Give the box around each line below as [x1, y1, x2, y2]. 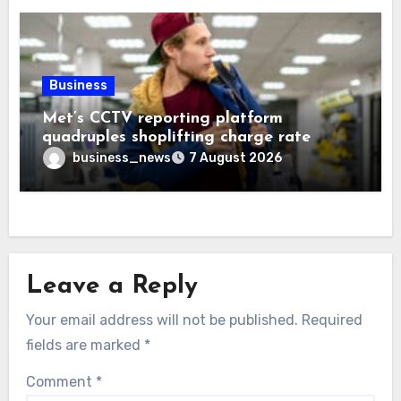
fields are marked [25, 337, 144, 354]
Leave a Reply [25, 274, 198, 300]
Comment [25, 373, 96, 391]
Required [301, 311, 363, 329]
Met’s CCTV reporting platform [42, 110, 284, 128]
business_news [73, 149, 172, 166]
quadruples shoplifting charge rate [42, 129, 311, 147]
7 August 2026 [189, 150, 283, 166]
